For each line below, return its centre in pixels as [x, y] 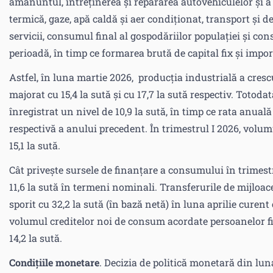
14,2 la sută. [36, 238]
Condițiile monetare [54, 262]
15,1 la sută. [35, 145]
